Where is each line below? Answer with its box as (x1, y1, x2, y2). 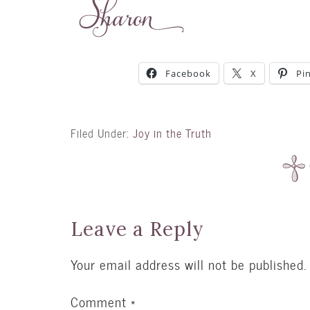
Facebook (165, 66, 211, 80)
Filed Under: (71, 124, 133, 143)
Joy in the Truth (133, 124, 212, 143)
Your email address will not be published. (71, 254, 307, 276)
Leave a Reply (71, 217, 204, 242)
